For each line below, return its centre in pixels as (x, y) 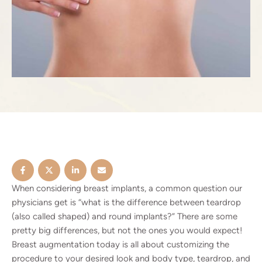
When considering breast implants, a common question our (127, 188)
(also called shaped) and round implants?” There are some (125, 216)
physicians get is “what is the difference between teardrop (126, 202)
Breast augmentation (53, 244)
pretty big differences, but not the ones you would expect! (127, 230)
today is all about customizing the (162, 244)
